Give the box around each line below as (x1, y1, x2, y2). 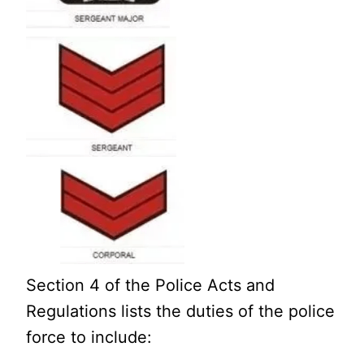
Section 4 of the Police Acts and (26, 275, 275, 295)
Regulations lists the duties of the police (26, 301, 336, 321)
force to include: (26, 327, 153, 347)
